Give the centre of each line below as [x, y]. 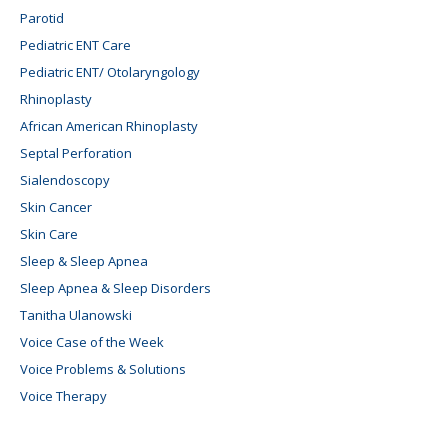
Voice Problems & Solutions [103, 369]
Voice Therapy [63, 396]
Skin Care [49, 234]
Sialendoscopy [65, 180]
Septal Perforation [76, 153]
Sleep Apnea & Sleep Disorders [115, 288]
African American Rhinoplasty [109, 126]
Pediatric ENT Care [75, 45]
